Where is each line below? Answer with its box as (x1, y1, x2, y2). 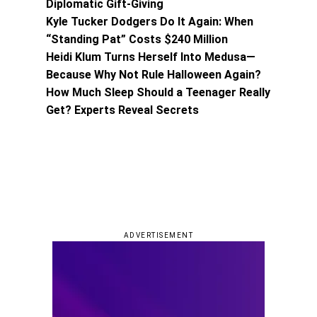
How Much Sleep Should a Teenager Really (46, 85, 270, 99)
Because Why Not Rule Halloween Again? (46, 67, 261, 81)
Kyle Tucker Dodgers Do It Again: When (46, 14, 253, 28)
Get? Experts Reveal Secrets (46, 103, 199, 117)
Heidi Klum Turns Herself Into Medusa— (46, 50, 255, 64)
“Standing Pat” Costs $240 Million (46, 32, 228, 46)
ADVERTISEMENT (123, 231, 194, 239)
